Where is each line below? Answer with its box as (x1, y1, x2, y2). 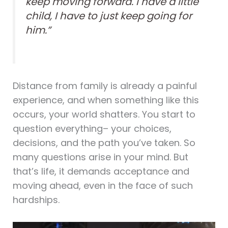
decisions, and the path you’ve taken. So (12, 136, 195, 149)
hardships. (12, 193, 60, 206)
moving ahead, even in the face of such (12, 179, 193, 192)
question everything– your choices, (12, 122, 172, 135)
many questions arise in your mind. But (12, 150, 188, 163)
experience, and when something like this (12, 93, 199, 106)
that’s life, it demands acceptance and (12, 164, 189, 178)
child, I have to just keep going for (25, 9, 192, 23)
